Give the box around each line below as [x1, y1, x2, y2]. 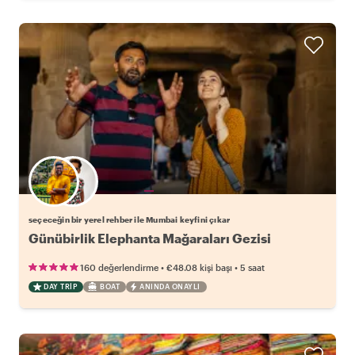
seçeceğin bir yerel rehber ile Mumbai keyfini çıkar [29, 214, 231, 224]
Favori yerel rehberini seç [98, 185, 200, 196]
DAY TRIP [44, 281, 77, 291]
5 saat [240, 261, 265, 273]
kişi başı [200, 261, 232, 273]
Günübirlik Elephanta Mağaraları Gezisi [29, 230, 271, 246]
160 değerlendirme [80, 261, 158, 273]
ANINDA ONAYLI [139, 281, 200, 291]
